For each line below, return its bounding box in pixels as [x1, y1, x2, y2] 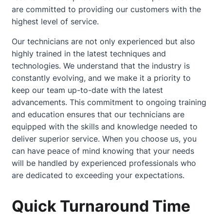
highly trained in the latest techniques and [12, 48, 166, 58]
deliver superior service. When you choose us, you [12, 133, 197, 144]
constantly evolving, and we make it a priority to [12, 73, 191, 83]
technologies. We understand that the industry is [12, 60, 190, 71]
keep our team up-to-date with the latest [12, 85, 163, 95]
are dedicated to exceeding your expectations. [12, 170, 184, 180]
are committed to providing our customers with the [12, 4, 201, 14]
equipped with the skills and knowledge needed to [12, 121, 198, 131]
